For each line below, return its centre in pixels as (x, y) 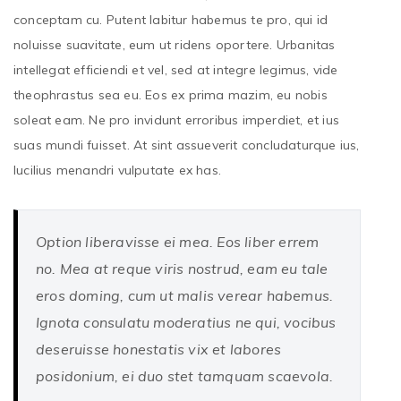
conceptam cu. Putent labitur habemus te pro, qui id (171, 20)
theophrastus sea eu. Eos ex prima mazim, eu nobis (171, 95)
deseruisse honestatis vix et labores (159, 350)
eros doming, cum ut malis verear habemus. (185, 296)
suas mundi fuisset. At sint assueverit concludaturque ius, (187, 145)
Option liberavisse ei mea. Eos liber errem (178, 242)
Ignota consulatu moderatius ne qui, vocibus (186, 323)
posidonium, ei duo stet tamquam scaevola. (185, 376)
